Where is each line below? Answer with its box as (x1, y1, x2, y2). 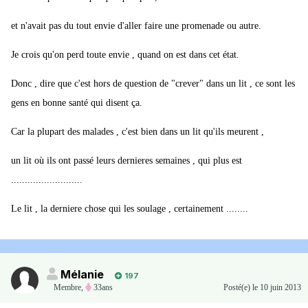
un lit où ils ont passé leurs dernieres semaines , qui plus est (11, 155, 242, 166)
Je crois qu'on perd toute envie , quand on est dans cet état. (11, 49, 239, 60)
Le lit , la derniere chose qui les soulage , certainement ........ (11, 203, 248, 214)
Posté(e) (223, 283, 252, 293)
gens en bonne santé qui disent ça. (11, 98, 142, 109)
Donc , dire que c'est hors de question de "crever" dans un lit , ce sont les (11, 78, 295, 89)
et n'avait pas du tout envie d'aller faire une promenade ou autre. (11, 21, 261, 32)
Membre (54, 283, 81, 293)
